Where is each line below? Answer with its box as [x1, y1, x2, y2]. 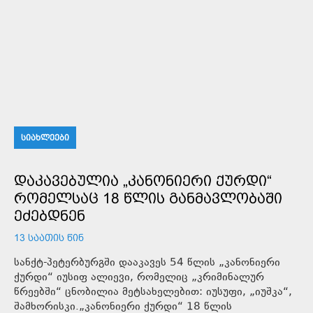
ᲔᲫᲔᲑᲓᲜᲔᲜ [14, 208, 85, 224]
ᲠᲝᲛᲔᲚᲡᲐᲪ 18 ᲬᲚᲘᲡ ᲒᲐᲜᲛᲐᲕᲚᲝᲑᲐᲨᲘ [14, 190, 282, 206]
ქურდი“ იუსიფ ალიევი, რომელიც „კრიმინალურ [14, 270, 264, 286]
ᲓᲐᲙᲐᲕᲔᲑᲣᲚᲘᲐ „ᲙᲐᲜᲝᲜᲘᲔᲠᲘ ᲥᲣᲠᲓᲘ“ [14, 173, 272, 189]
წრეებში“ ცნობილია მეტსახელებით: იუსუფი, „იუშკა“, [14, 284, 292, 300]
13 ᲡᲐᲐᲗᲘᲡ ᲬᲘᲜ [14, 232, 84, 243]
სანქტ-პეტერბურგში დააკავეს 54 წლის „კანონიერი [14, 255, 280, 271]
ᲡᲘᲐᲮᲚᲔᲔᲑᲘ [21, 133, 69, 143]
